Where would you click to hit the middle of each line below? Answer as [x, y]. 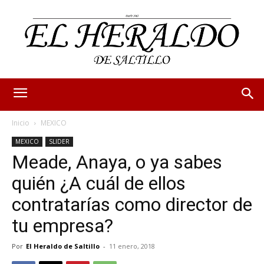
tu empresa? [62, 225]
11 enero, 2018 [132, 246]
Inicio [21, 123]
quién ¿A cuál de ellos [99, 183]
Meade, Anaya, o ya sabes [117, 162]
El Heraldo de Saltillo [63, 246]
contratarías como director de [132, 204]
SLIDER [59, 141]
